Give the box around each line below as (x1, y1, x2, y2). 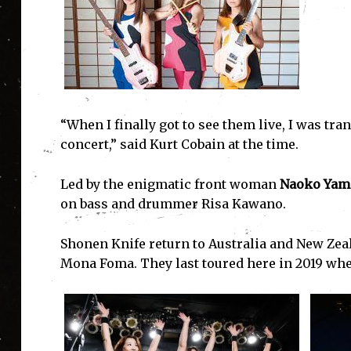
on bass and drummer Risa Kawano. (60, 196, 286, 212)
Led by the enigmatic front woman (60, 176, 280, 193)
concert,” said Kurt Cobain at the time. (60, 136, 299, 153)
